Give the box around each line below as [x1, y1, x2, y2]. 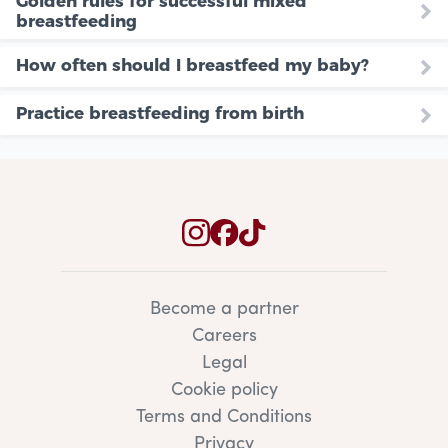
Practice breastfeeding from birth [16, 103, 304, 124]
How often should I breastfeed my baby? [16, 55, 369, 76]
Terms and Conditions [136, 408, 312, 428]
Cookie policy [170, 381, 278, 401]
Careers [191, 327, 257, 347]
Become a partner [149, 300, 299, 320]
